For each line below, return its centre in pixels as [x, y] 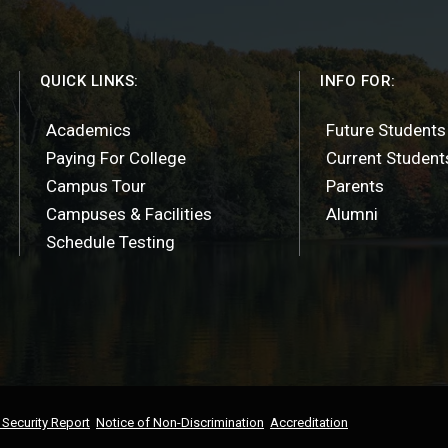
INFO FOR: [358, 81]
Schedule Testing [110, 242]
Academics [88, 130]
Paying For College [115, 158]
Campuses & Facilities [128, 214]
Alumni [352, 214]
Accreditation [309, 422]
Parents [355, 186]
